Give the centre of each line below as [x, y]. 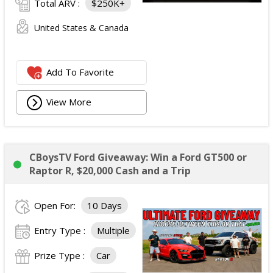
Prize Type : [61, 255]
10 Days [105, 205]
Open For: [56, 205]
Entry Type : [61, 230]
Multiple [113, 230]
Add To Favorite [80, 72]
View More [69, 101]
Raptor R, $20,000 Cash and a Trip [110, 170]
